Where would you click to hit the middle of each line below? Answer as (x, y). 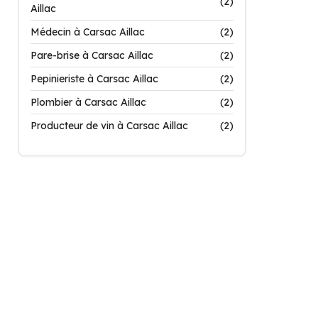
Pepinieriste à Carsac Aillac (94, 79)
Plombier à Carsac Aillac (88, 102)
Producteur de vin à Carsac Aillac (109, 126)
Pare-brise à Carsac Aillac (92, 55)
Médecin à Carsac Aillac (88, 32)
